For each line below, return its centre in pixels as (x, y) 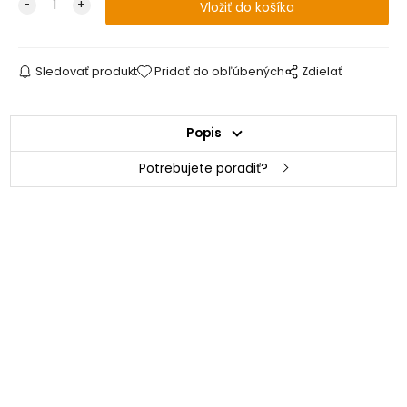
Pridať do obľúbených (220, 71)
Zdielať (323, 71)
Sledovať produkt (86, 71)
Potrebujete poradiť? (203, 168)
